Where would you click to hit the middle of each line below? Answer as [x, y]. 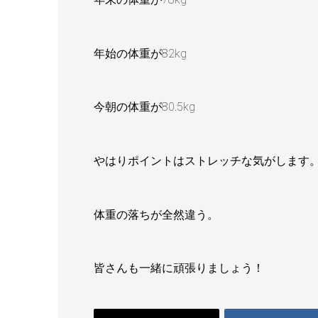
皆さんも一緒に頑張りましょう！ [179, 268]
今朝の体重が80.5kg [144, 107]
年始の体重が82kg [140, 53]
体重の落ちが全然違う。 [156, 214]
